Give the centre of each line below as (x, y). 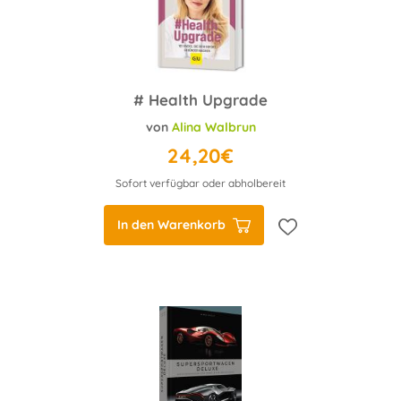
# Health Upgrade (200, 100)
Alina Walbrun (213, 127)
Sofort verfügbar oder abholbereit (200, 183)
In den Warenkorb (171, 225)
